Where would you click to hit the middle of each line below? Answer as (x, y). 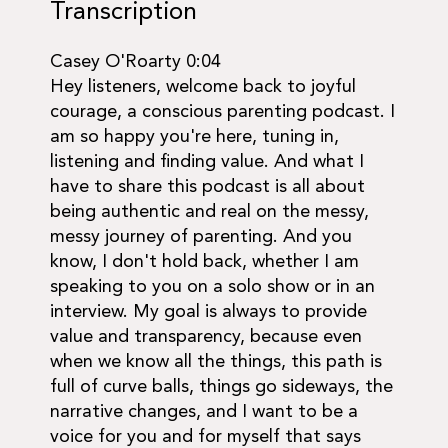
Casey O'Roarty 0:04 (135, 62)
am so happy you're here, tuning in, (194, 137)
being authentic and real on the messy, (209, 212)
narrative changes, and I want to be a (204, 412)
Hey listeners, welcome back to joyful (203, 87)
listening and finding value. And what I (207, 162)
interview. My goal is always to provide (208, 312)
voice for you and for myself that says (205, 437)
